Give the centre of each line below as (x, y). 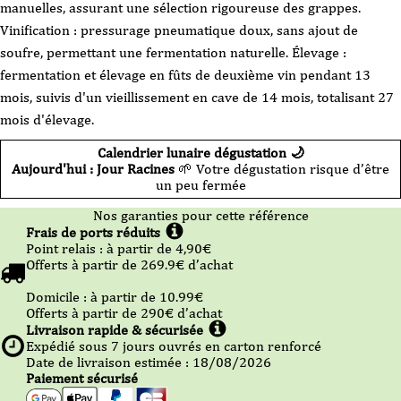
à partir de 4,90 (154, 249)
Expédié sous (68, 346)
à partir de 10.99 (142, 297)
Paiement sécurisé (82, 379)
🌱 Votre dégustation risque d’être (282, 169)
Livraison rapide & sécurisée (115, 329)
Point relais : (66, 249)
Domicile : (58, 297)
